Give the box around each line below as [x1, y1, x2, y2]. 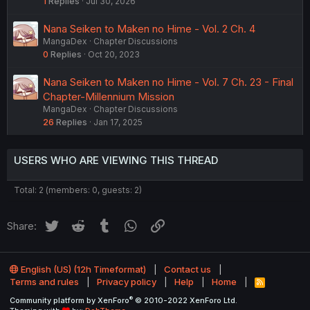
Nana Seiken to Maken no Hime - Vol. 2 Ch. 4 [43, 22, 255, 36]
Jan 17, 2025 [93, 117, 143, 128]
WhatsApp [139, 217, 190, 231]
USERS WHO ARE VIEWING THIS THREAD [14, 154, 218, 167]
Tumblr [113, 217, 146, 231]
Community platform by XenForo [10, 295, 129, 306]
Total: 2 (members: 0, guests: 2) [14, 185, 142, 196]
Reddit [86, 217, 118, 231]
